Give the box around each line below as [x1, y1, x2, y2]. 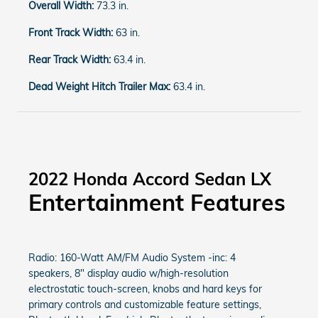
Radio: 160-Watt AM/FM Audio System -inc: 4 [28, 251, 236, 264]
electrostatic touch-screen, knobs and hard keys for [28, 283, 262, 295]
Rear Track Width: [28, 53, 114, 66]
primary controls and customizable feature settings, [28, 298, 261, 311]
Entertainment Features [28, 188, 285, 216]
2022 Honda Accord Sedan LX [28, 168, 271, 190]
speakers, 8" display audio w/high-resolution [28, 267, 229, 280]
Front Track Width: [28, 26, 116, 39]
